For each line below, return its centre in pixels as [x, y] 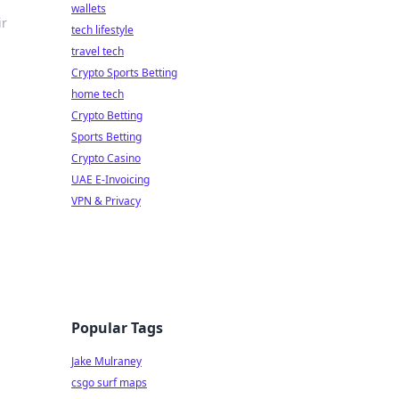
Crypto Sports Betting [124, 73]
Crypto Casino [106, 158]
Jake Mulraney [106, 361]
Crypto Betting [107, 115]
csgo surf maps [109, 383]
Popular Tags [117, 328]
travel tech [98, 51]
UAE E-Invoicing [110, 179]
